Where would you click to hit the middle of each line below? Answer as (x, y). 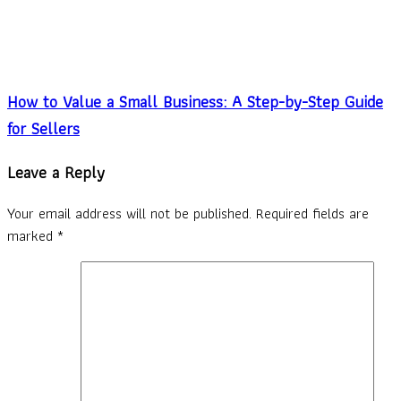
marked (32, 235)
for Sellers (43, 128)
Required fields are (312, 213)
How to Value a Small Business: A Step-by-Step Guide (195, 102)
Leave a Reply (56, 172)
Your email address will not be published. (129, 213)
